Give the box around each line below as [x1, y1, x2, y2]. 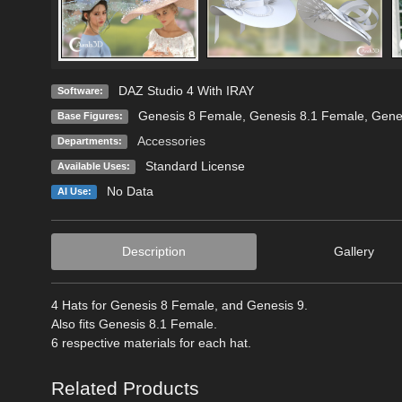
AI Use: [57, 185, 92, 197]
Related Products [51, 377, 199, 398]
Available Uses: [57, 160, 130, 171]
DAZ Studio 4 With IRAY [118, 83, 254, 98]
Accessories [136, 133, 205, 148]
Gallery [333, 243, 374, 258]
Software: [57, 84, 103, 96]
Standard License [144, 158, 245, 173]
